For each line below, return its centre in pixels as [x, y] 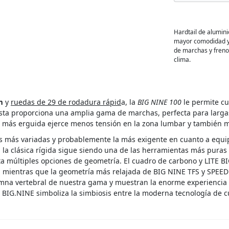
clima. [182, 59]
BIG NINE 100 [159, 102]
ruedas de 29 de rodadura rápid [66, 102]
